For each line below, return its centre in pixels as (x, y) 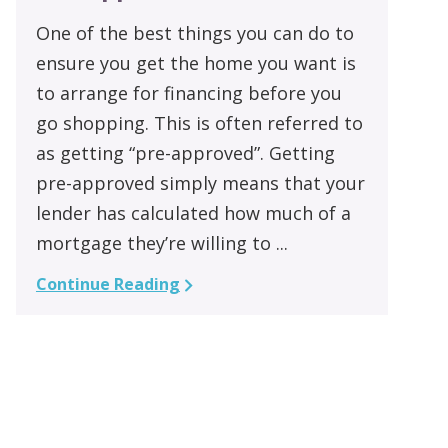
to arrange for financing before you (188, 92)
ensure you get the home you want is (195, 62)
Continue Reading (107, 283)
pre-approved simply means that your (200, 182)
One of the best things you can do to (194, 32)
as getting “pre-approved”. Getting (185, 152)
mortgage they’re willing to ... (161, 242)
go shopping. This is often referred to (199, 122)
